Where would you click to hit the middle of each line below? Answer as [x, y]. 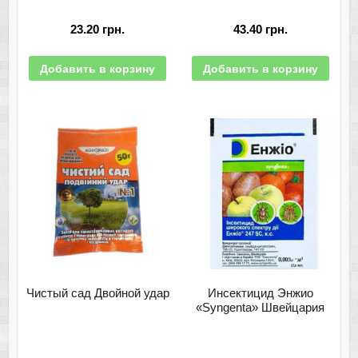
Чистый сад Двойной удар [97, 293]
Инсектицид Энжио [260, 293]
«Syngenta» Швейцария [261, 308]
